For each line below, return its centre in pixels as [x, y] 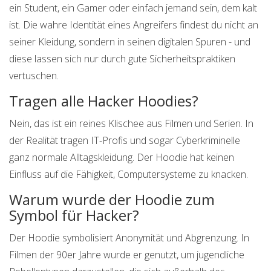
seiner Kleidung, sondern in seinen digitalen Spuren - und [130, 42]
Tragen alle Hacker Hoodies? [104, 101]
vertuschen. [34, 76]
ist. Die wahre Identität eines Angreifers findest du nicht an [134, 25]
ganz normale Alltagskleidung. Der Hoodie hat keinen [122, 158]
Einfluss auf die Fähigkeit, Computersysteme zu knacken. [129, 175]
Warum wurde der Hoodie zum [112, 200]
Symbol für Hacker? [74, 215]
